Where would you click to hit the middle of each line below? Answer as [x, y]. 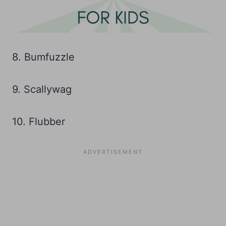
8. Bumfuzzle [43, 57]
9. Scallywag [42, 90]
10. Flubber [39, 122]
